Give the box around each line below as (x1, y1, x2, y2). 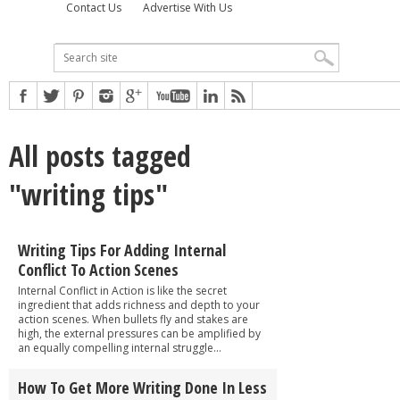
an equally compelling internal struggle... (18, 339, 221, 355)
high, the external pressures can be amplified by (18, 325, 261, 341)
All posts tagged (9, 136, 191, 175)
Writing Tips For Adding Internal (18, 238, 226, 261)
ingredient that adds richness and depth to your (18, 296, 260, 312)
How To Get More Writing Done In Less (18, 376, 267, 398)
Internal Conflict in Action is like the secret (18, 282, 227, 298)
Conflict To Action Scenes (18, 258, 179, 280)
